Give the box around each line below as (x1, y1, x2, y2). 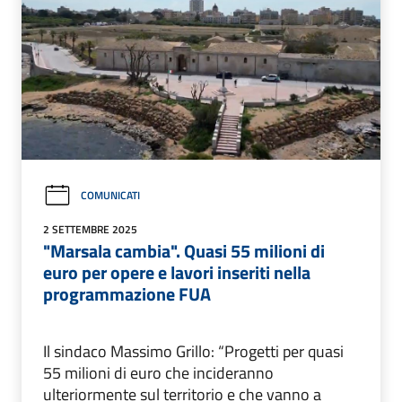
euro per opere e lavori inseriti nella (43, 258, 310, 286)
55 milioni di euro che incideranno (43, 360, 274, 385)
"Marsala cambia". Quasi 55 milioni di (43, 236, 325, 265)
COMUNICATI (81, 187, 140, 205)
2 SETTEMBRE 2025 (43, 220, 137, 238)
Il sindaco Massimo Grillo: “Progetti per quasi (43, 338, 344, 363)
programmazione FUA (43, 279, 211, 308)
